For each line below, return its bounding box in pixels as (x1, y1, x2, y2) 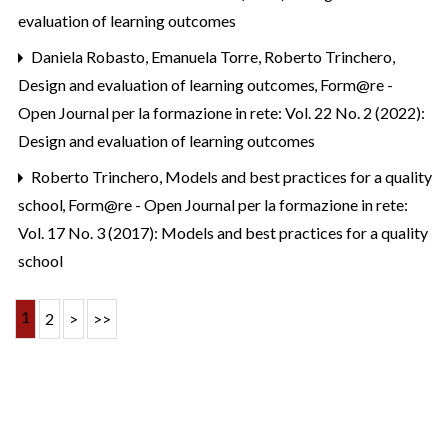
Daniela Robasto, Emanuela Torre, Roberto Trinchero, (28, 46, 395, 66)
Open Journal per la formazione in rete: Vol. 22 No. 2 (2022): (18, 102, 425, 122)
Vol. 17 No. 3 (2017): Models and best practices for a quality (18, 222, 428, 242)
